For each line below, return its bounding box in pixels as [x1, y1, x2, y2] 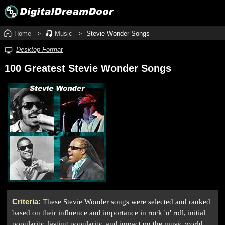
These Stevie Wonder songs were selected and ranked [43, 197, 210, 206]
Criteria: [12, 197, 43, 206]
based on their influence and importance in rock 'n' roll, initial [12, 208, 205, 217]
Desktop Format [16, 46, 63, 54]
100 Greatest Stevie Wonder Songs [5, 63, 171, 74]
